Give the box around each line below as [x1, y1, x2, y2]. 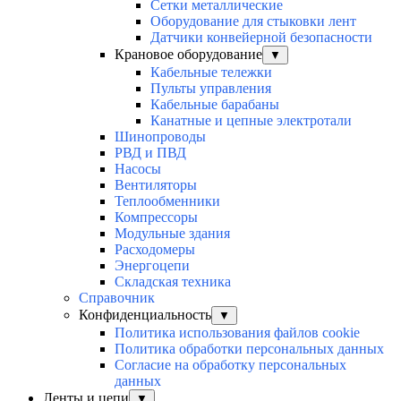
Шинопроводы [115, 129, 206, 145]
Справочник [79, 290, 155, 306]
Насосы [115, 161, 161, 177]
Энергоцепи [115, 258, 190, 274]
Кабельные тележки [150, 64, 272, 81]
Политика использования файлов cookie [115, 325, 360, 341]
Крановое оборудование [115, 47, 262, 63]
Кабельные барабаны [150, 97, 279, 113]
